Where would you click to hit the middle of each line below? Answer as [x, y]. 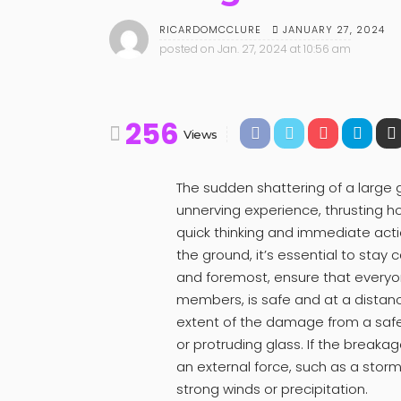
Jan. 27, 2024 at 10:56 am [284, 49]
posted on [187, 49]
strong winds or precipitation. [272, 388]
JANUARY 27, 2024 [334, 29]
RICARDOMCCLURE [210, 30]
